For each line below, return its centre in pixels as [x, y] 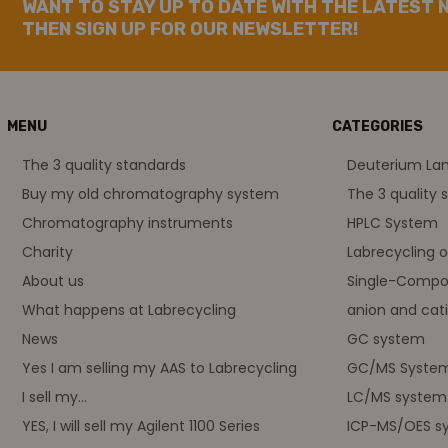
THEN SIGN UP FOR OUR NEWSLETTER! [190, 28]
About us [53, 280]
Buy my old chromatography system [150, 193]
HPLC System [392, 222]
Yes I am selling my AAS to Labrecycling [159, 367]
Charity [47, 251]
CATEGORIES [377, 126]
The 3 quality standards [104, 164]
